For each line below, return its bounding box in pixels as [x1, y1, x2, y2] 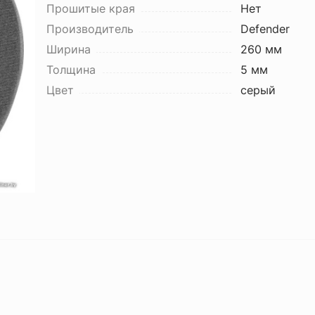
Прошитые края [46, 1, 135, 15]
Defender [240, 22, 290, 36]
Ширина [46, 42, 91, 56]
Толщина [46, 63, 96, 77]
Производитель [46, 22, 134, 36]
